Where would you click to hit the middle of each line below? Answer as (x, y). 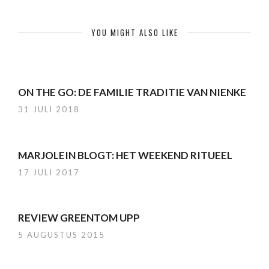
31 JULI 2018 (49, 109)
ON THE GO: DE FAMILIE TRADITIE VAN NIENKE (132, 92)
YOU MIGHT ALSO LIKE (134, 32)
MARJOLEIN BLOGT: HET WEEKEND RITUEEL (125, 155)
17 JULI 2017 (49, 172)
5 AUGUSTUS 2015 (62, 235)
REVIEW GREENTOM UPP (79, 218)
